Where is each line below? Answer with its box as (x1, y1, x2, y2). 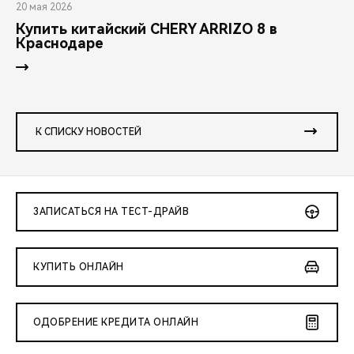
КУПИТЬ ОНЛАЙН (33, 261, 124, 273)
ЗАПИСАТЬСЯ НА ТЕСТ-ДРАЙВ (33, 205, 189, 217)
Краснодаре (16, 34, 104, 51)
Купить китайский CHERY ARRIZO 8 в (16, 20, 277, 37)
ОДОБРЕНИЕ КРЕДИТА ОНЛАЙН (33, 316, 198, 328)
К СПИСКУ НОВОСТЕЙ (36, 126, 141, 137)
